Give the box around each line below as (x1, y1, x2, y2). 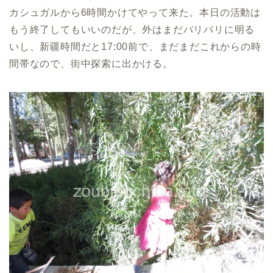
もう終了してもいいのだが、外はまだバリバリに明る (9, 24, 255, 35)
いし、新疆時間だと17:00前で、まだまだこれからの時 (9, 41, 261, 52)
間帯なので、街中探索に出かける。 (9, 58, 173, 69)
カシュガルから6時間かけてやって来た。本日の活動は (9, 7, 261, 18)
